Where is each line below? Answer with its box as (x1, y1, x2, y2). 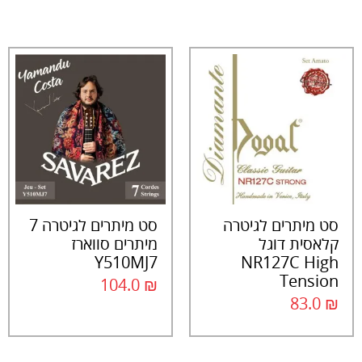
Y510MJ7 (95, 253, 158, 274)
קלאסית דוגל (259, 234, 339, 255)
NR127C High (241, 252, 339, 273)
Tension (280, 271, 339, 292)
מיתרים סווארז (71, 234, 158, 255)
